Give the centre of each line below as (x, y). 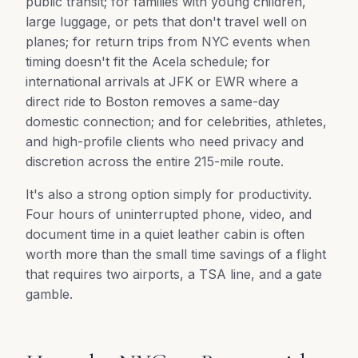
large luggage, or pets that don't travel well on (166, 22)
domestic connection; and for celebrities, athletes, (176, 121)
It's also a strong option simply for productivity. (169, 194)
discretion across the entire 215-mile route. (155, 161)
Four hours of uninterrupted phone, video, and (169, 214)
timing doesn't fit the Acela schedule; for (148, 62)
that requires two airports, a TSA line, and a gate (174, 274)
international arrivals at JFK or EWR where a (162, 82)
